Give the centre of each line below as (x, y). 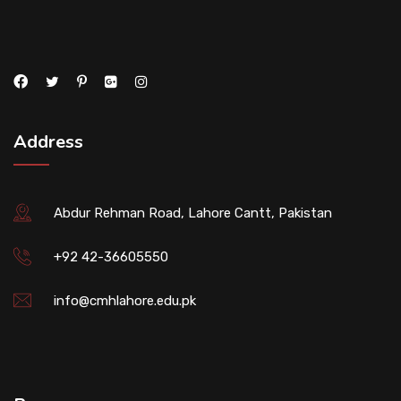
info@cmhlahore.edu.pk (125, 300)
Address (48, 141)
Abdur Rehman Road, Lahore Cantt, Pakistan (193, 213)
